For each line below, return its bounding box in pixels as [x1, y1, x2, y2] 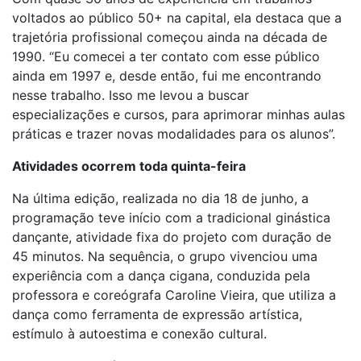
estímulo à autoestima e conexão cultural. [12, 326, 267, 342]
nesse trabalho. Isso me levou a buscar [12, 87, 249, 103]
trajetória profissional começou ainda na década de [12, 29, 327, 45]
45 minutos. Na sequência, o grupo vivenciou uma [12, 248, 317, 264]
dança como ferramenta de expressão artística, [12, 306, 302, 322]
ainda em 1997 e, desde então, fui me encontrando [12, 68, 322, 84]
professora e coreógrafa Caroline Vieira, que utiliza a [12, 287, 336, 303]
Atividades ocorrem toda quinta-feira [12, 158, 246, 174]
